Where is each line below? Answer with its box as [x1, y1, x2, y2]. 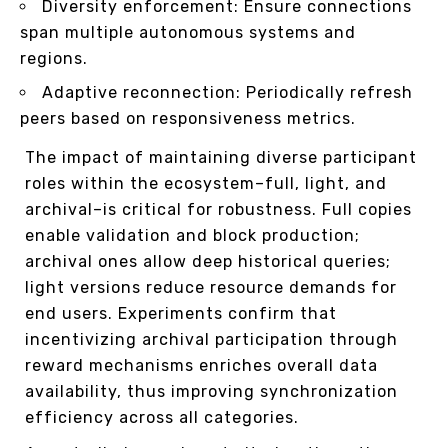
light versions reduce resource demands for [25, 277, 397, 297]
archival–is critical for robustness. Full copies [25, 199, 412, 219]
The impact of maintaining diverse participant [25, 147, 417, 167]
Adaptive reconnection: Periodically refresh [42, 82, 413, 102]
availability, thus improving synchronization [25, 381, 398, 401]
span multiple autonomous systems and [20, 22, 356, 42]
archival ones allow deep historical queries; [25, 251, 391, 271]
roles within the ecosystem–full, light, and [25, 173, 387, 193]
